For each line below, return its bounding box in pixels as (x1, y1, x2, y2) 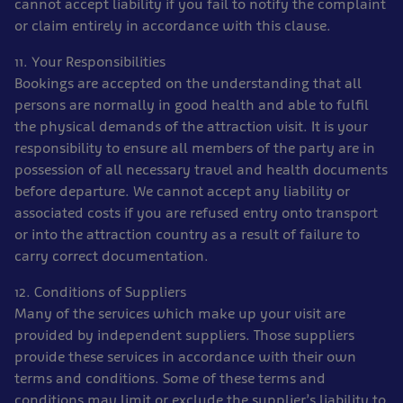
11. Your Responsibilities (14, 53, 166, 70)
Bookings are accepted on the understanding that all (14, 75, 362, 92)
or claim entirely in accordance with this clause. (14, 17, 331, 34)
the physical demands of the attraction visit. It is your (14, 118, 368, 135)
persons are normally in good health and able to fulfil (14, 96, 369, 113)
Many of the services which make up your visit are (14, 305, 345, 322)
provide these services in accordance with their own (14, 348, 356, 365)
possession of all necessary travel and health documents (14, 161, 388, 178)
